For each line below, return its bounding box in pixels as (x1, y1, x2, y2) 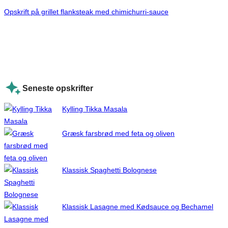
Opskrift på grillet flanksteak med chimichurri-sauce (4, 8, 168, 16)
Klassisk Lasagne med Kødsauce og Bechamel (62, 202, 214, 211)
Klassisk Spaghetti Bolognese (62, 165, 157, 174)
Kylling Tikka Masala (62, 104, 128, 113)
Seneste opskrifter (22, 83, 93, 93)
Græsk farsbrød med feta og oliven (62, 129, 175, 137)
